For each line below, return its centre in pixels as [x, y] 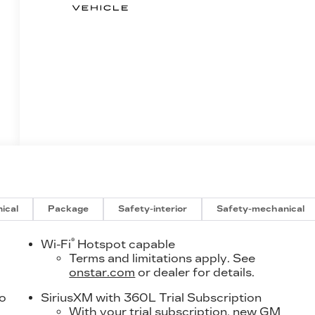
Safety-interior [153, 209]
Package [69, 209]
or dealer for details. [195, 273]
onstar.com [102, 273]
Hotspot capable [125, 245]
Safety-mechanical [261, 209]
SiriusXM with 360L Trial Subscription [152, 298]
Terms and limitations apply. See [162, 259]
